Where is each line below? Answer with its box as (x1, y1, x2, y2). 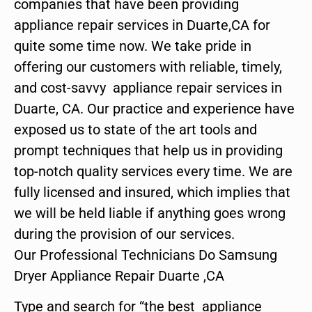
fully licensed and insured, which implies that (14, 183, 290, 201)
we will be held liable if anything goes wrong (14, 204, 286, 221)
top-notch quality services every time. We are (14, 162, 292, 180)
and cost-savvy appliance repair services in (14, 79, 282, 96)
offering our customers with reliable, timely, (14, 58, 282, 75)
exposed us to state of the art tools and (14, 120, 257, 138)
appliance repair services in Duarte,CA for (14, 16, 270, 33)
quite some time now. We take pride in (14, 37, 251, 54)
